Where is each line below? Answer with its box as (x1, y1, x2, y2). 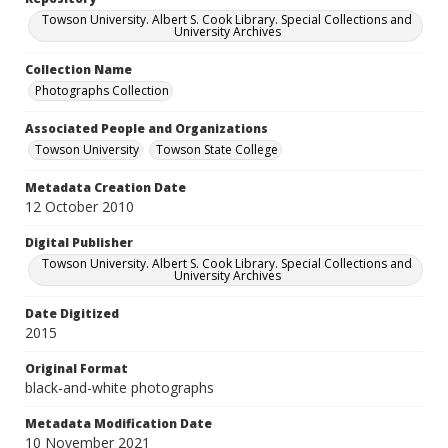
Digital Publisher (25, 234, 133, 251)
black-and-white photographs (25, 378, 214, 397)
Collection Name (25, 61, 132, 78)
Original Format (25, 360, 128, 377)
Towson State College (156, 141, 278, 158)
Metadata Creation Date (25, 179, 186, 196)
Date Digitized (25, 305, 119, 322)
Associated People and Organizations (25, 120, 268, 137)
